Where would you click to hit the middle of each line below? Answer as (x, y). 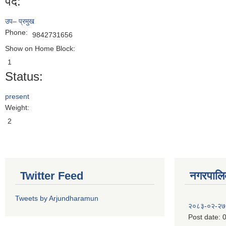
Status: (24, 76)
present (17, 96)
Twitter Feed (52, 176)
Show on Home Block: (41, 48)
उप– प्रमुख (20, 21)
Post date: (205, 217)
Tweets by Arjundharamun (57, 198)
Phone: (17, 32)
